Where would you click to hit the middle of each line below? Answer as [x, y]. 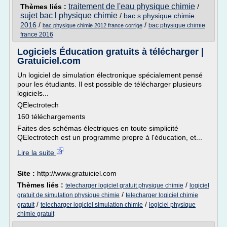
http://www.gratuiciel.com [77, 173]
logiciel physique [172, 205]
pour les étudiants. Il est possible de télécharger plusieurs [109, 84]
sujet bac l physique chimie [69, 15]
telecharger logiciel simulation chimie [92, 205]
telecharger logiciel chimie [162, 195]
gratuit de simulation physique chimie [68, 195]
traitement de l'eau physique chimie [132, 6]
